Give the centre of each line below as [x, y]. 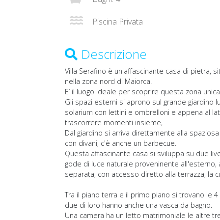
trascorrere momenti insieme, [114, 123]
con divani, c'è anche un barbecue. [121, 143]
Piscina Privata [117, 22]
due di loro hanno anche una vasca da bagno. [138, 205]
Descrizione [112, 54]
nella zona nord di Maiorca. [108, 82]
